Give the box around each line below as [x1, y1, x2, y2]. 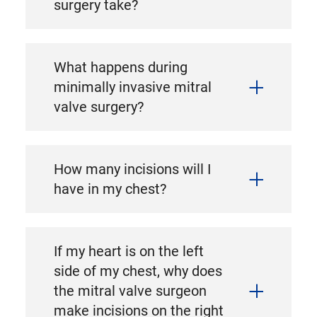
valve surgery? [53, 98, 144, 116]
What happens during [53, 59, 188, 76]
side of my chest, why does [53, 263, 222, 280]
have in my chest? [53, 180, 166, 198]
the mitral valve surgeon [53, 282, 207, 300]
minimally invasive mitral [53, 79, 212, 96]
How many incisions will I [53, 161, 211, 178]
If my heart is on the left [53, 243, 204, 260]
